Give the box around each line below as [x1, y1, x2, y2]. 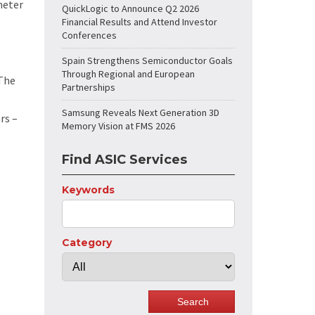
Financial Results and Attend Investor [62, 15, 217, 28]
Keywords [62, 184, 115, 196]
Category [62, 236, 112, 249]
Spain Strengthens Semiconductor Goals [62, 54, 233, 67]
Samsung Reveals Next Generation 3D [62, 106, 219, 119]
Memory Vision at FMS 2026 [62, 120, 175, 132]
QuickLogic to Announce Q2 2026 [62, 2, 199, 15]
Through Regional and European [62, 67, 195, 80]
